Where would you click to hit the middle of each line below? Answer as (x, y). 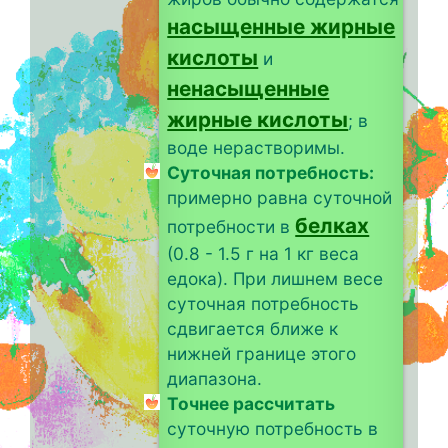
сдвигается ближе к (253, 328)
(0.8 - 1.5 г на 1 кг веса (263, 253)
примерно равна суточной (280, 197)
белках (332, 225)
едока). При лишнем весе (275, 278)
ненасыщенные (248, 88)
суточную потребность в (273, 428)
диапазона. (215, 378)
